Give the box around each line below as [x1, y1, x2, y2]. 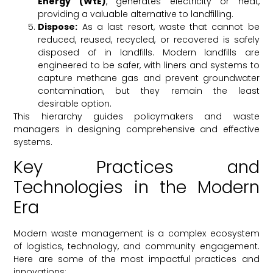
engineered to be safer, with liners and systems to [38, 59, 260, 71]
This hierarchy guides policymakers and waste [13, 110, 260, 122]
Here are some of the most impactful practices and [13, 253, 260, 266]
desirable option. [38, 97, 112, 110]
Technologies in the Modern [13, 175, 260, 200]
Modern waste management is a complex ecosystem [13, 227, 260, 240]
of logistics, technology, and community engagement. [13, 240, 260, 253]
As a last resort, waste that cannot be [77, 21, 260, 33]
